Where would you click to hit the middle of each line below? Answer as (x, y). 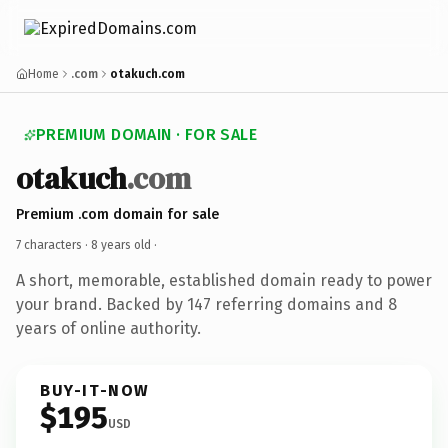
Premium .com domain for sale (117, 214)
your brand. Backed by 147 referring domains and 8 (206, 304)
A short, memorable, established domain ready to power (224, 280)
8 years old (121, 244)
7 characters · (53, 244)
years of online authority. (108, 328)
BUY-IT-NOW (95, 390)
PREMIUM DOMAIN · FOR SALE (146, 134)
